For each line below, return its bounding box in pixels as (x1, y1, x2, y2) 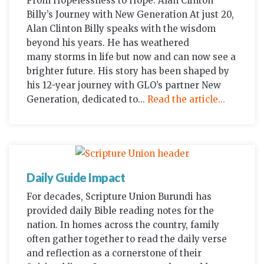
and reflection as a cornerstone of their (27, 247, 202, 259)
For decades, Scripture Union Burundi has (27, 191, 212, 203)
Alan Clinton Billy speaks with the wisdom (27, 23, 216, 35)
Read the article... (147, 94, 225, 105)
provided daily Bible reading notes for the (27, 205, 214, 217)
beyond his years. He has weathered (27, 37, 189, 49)
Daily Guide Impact (27, 170, 125, 185)
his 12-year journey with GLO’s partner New (27, 80, 221, 91)
